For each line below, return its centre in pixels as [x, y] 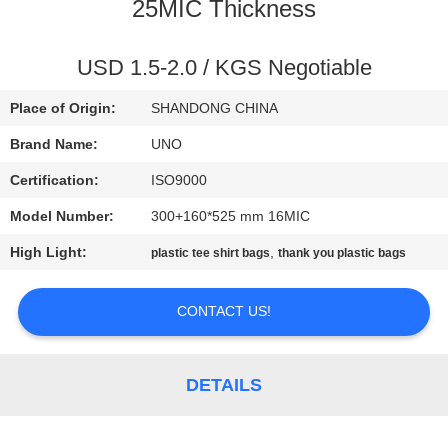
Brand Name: [54, 144]
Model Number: [62, 216]
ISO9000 [179, 180]
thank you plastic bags [342, 253]
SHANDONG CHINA [215, 108]
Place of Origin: [63, 108]
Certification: [55, 180]
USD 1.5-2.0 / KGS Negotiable [224, 68]
